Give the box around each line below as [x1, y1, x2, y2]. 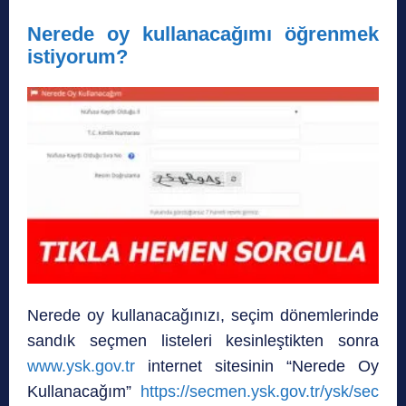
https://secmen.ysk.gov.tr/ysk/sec [140, 382, 379, 401]
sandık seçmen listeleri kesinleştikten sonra [27, 332, 379, 351]
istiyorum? [27, 44, 128, 68]
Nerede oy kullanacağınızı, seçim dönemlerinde [27, 306, 379, 325]
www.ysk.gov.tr [27, 357, 135, 376]
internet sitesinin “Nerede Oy [135, 357, 379, 376]
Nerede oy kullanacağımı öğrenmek [27, 22, 379, 45]
